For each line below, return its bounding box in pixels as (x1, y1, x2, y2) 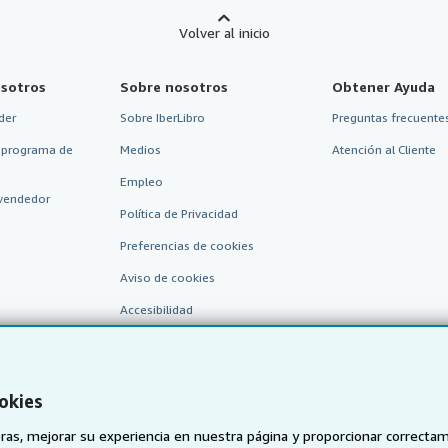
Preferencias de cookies (119, 238, 254, 253)
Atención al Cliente (332, 142, 437, 157)
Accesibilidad (119, 302, 193, 317)
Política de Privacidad (119, 206, 238, 221)
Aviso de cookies (119, 270, 215, 285)
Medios (119, 142, 161, 157)
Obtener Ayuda (332, 78, 436, 95)
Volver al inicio (178, 24, 270, 41)
